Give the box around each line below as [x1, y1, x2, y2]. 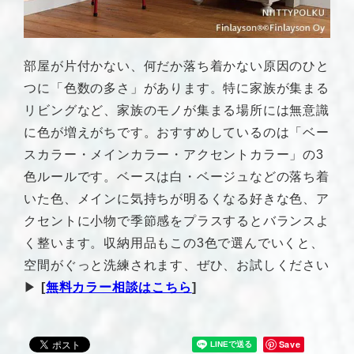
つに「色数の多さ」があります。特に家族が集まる [24, 81, 330, 96]
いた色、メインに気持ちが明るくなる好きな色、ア [24, 192, 330, 206]
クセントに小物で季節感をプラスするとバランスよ [24, 214, 330, 228]
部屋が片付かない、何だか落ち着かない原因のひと [24, 59, 330, 73]
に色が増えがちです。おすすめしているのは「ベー [24, 126, 330, 140]
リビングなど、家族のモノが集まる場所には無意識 [24, 104, 330, 118]
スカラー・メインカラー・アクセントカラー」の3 [24, 148, 324, 162]
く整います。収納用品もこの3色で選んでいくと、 [24, 236, 324, 250]
